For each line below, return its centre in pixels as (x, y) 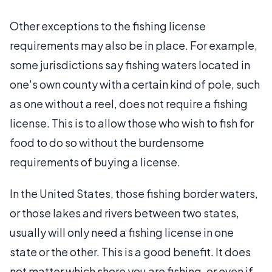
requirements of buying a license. (95, 161)
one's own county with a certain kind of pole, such (135, 84)
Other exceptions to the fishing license (108, 25)
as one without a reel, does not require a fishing (129, 103)
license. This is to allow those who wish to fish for (132, 123)
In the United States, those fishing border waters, (134, 193)
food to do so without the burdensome (107, 142)
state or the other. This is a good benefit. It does (130, 251)
